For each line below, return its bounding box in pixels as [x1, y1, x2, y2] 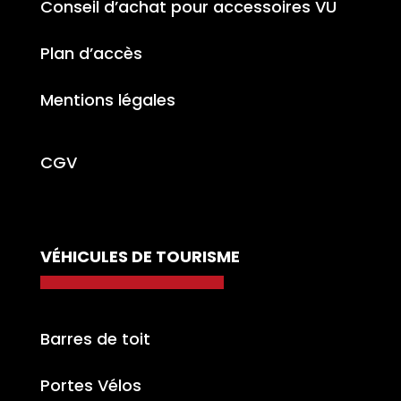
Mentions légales [39, 88, 175, 111]
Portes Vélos [39, 373, 141, 397]
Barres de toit [39, 327, 150, 350]
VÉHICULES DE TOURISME [39, 244, 240, 268]
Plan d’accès [39, 41, 142, 64]
